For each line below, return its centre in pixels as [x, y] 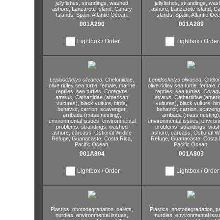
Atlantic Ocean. [109, 15]
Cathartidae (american [102, 97]
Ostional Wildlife [112, 133]
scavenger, [112, 109]
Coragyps [116, 91]
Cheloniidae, [120, 80]
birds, [120, 103]
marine [126, 85]
